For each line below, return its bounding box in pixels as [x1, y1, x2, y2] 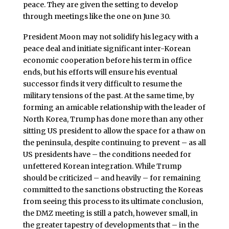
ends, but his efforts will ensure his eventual [22, 67, 177, 77]
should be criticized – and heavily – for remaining [22, 173, 201, 182]
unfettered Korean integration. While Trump [22, 161, 181, 171]
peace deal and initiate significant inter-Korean [22, 43, 191, 53]
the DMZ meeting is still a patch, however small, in [22, 208, 198, 218]
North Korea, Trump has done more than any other [22, 114, 203, 124]
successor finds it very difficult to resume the [22, 79, 182, 88]
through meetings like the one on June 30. [22, 11, 170, 21]
